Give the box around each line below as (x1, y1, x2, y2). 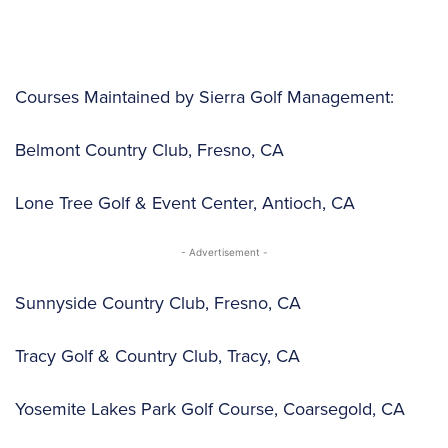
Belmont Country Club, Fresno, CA (15, 136, 295, 162)
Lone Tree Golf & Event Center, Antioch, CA (15, 189, 360, 215)
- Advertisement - (180, 245, 268, 258)
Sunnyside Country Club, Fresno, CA (15, 289, 312, 315)
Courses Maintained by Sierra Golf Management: (15, 83, 399, 109)
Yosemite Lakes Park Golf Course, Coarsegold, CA (15, 395, 410, 421)
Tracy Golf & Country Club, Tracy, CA (15, 342, 311, 368)
